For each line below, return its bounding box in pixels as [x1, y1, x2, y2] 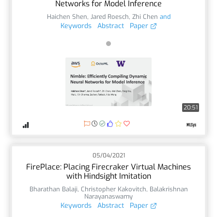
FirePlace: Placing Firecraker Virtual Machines [26, 161, 191, 172]
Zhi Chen [132, 12, 158, 21]
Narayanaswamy [84, 192, 133, 201]
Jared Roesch [90, 12, 129, 21]
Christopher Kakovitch [80, 185, 146, 193]
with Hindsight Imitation [66, 170, 151, 181]
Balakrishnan [149, 185, 188, 193]
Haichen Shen [46, 12, 87, 21]
